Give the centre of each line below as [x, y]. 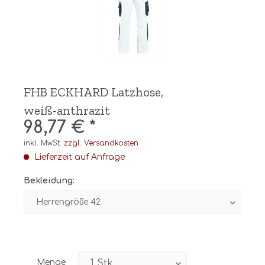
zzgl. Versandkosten [101, 143]
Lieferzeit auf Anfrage [78, 157]
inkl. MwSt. [44, 143]
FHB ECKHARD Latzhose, [93, 92]
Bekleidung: [49, 181]
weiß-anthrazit [67, 110]
